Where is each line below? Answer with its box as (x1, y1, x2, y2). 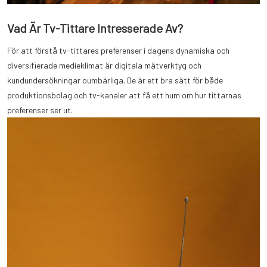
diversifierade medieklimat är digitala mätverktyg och (7, 60, 201, 70)
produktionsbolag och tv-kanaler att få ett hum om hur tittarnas (7, 89, 241, 100)
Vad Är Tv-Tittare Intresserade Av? (7, 20, 183, 35)
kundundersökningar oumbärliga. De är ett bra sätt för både (7, 74, 223, 85)
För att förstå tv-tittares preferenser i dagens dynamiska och (7, 45, 229, 55)
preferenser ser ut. (7, 104, 73, 115)
